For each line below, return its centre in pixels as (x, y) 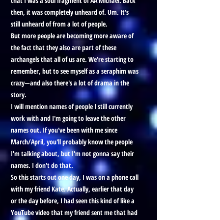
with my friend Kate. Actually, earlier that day (72, 189)
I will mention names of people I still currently (72, 106)
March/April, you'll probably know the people (72, 142)
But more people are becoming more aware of (72, 36)
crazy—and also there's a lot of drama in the (70, 83)
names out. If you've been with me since (64, 130)
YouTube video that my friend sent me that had (74, 212)
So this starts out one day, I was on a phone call (75, 177)
